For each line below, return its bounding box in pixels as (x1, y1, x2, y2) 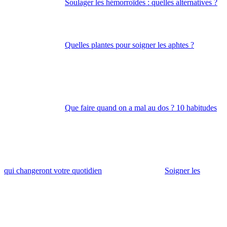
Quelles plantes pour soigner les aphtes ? (65, 41, 194, 50)
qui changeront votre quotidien (4, 166, 102, 175)
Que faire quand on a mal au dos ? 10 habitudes (65, 103, 217, 112)
